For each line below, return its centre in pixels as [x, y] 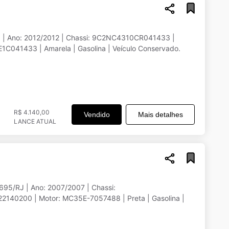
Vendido [97, 114]
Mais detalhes [160, 114]
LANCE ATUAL [35, 121]
